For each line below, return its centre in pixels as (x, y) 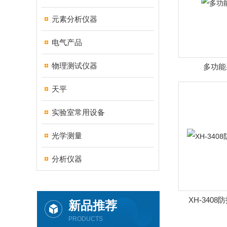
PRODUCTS (86, 219)
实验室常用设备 (78, 112)
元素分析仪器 (74, 19)
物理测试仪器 (74, 66)
